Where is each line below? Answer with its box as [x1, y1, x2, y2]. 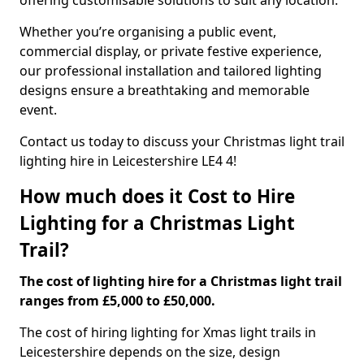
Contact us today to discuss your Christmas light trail [19, 132, 344, 150]
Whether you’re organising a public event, [19, 23, 276, 41]
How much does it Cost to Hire [19, 184, 295, 209]
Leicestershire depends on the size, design [19, 343, 280, 361]
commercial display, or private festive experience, [19, 42, 322, 60]
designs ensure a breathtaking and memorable [19, 81, 310, 99]
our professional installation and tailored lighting [19, 62, 322, 80]
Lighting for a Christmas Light [19, 210, 295, 236]
